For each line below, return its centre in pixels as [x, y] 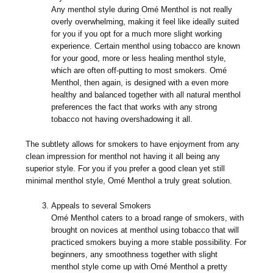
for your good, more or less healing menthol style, [139, 58]
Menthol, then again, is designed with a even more [140, 83]
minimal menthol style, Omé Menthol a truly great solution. [129, 181]
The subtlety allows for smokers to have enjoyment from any [133, 144]
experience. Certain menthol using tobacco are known [146, 46]
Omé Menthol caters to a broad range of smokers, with [148, 218]
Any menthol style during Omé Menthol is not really [142, 10]
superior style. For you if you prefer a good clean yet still [126, 169]
